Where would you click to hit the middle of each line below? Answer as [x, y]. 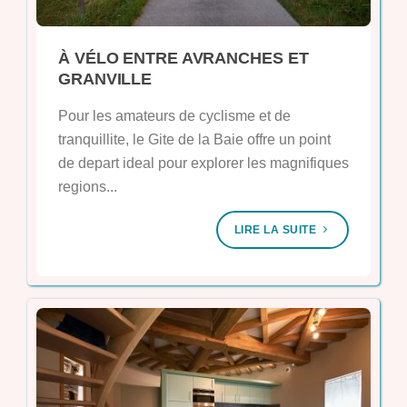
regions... [88, 186]
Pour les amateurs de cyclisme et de [174, 115]
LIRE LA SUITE [277, 229]
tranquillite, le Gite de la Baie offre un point [194, 139]
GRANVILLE [105, 79]
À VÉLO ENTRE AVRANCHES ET [184, 58]
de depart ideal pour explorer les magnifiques [203, 163]
